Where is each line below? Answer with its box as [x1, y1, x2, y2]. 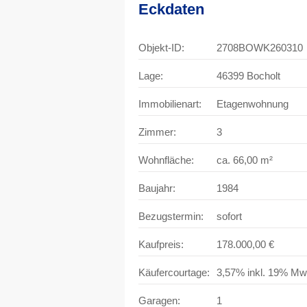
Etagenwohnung [217, 98, 289, 110]
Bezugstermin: [138, 210, 204, 222]
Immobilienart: [138, 98, 201, 110]
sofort [217, 210, 243, 222]
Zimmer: [138, 126, 176, 138]
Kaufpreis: [138, 238, 184, 250]
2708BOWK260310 [217, 42, 304, 53]
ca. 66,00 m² [217, 154, 273, 166]
